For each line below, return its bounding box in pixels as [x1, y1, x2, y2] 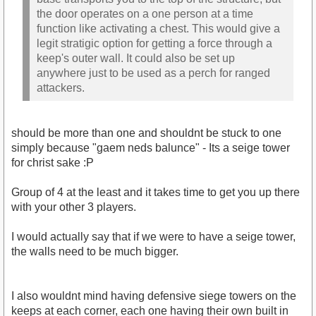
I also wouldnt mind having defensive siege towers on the [11, 290, 296, 303]
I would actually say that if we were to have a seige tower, [11, 231, 296, 243]
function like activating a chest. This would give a [37, 22, 280, 35]
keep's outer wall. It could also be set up [37, 51, 235, 64]
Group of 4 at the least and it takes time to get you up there [11, 186, 300, 199]
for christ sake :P [11, 157, 94, 169]
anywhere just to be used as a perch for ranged [37, 66, 270, 79]
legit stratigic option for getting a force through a [37, 37, 272, 49]
